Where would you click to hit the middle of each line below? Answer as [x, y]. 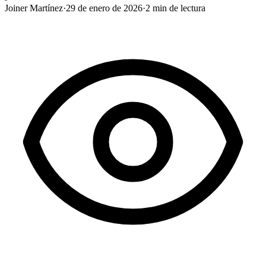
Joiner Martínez [34, 8]
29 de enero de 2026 [104, 8]
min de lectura [178, 8]
